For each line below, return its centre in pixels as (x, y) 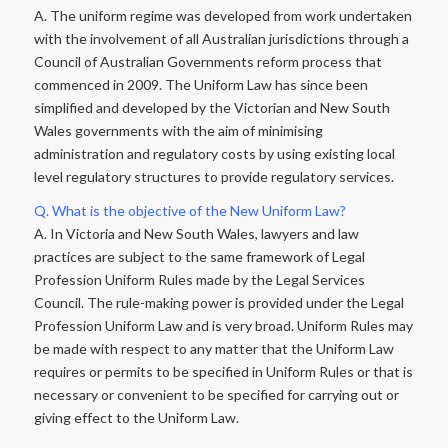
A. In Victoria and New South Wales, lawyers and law (196, 234)
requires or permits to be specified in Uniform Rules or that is (223, 372)
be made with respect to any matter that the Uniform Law (213, 349)
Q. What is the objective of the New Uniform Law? (189, 211)
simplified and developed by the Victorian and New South (211, 107)
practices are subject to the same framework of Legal (199, 257)
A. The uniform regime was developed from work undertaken (222, 15)
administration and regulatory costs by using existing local (214, 153)
